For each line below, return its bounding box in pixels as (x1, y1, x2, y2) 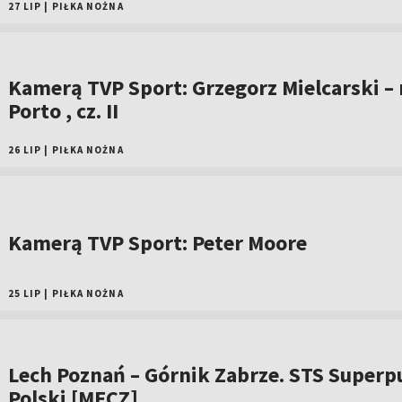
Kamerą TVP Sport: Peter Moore (7, 229, 307, 257)
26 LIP (7, 144, 42, 156)
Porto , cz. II (7, 97, 118, 125)
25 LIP (7, 287, 42, 300)
